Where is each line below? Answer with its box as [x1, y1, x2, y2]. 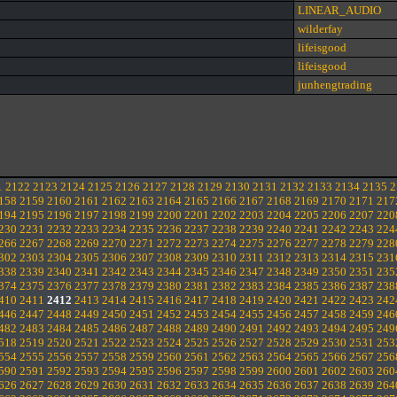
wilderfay [298, 22, 343, 35]
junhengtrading [298, 78, 372, 91]
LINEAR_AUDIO [298, 4, 381, 17]
